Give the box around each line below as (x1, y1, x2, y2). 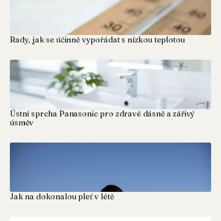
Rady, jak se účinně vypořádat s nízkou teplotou (10, 34, 185, 44)
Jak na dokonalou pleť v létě (10, 191, 114, 201)
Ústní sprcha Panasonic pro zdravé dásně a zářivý (10, 108, 195, 118)
